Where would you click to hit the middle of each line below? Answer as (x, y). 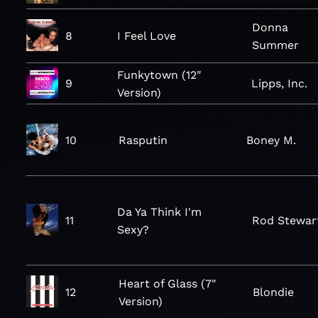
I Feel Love (146, 36)
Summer (275, 45)
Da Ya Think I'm (159, 212)
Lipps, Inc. (280, 83)
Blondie (274, 292)
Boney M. (271, 140)
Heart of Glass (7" (167, 283)
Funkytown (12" (159, 75)
